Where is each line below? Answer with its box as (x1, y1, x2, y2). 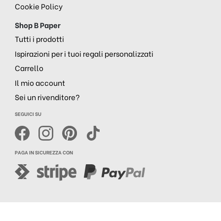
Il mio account (15, 76, 65, 88)
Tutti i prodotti (15, 33, 64, 44)
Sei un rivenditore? (15, 91, 80, 103)
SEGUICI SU (15, 110, 41, 118)
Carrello (15, 62, 43, 74)
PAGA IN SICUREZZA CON (15, 148, 73, 156)
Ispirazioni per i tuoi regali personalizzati (15, 47, 153, 59)
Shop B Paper (15, 19, 61, 31)
